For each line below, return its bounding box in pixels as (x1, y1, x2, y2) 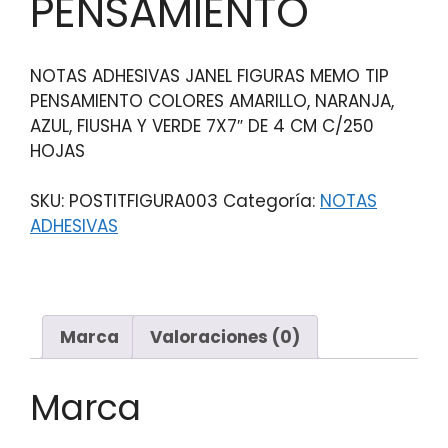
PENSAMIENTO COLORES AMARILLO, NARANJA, (30, 88, 394, 113)
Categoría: (223, 189, 320, 213)
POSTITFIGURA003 (69, 189, 218, 213)
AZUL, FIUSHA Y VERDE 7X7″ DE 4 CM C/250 (30, 113, 374, 138)
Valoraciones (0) (150, 324, 300, 349)
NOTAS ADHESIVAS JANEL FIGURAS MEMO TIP (30, 63, 389, 88)
